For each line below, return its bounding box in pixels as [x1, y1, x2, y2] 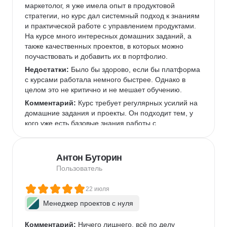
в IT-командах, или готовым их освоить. [25, 139, 160, 147]
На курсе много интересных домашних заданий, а [25, 32, 194, 40]
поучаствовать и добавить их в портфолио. [25, 52, 172, 60]
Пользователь [56, 164, 102, 172]
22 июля [86, 185, 109, 193]
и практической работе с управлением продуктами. [25, 22, 198, 30]
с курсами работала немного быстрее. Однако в [25, 75, 187, 84]
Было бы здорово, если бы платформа [69, 65, 202, 73]
